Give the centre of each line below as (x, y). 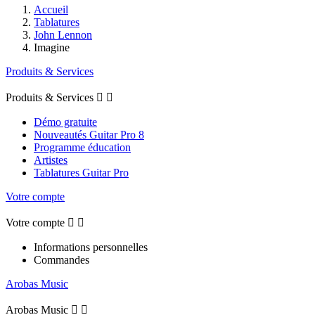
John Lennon (63, 34)
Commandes (62, 259)
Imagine (52, 47)
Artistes (51, 160)
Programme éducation (82, 147)
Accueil (51, 9)
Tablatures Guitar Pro (81, 172)
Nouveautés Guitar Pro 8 (89, 134)
